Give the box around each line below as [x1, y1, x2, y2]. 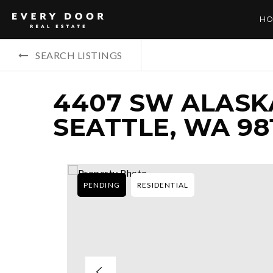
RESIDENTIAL [136, 180, 189, 190]
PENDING [83, 180, 120, 190]
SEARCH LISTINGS [35, 49, 122, 61]
